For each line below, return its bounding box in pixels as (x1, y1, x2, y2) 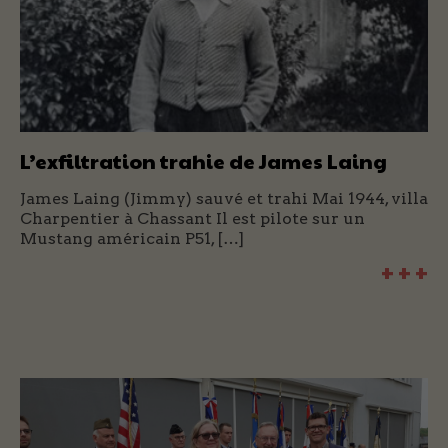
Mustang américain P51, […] (20, 229, 244, 249)
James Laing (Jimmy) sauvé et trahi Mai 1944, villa (20, 189, 428, 209)
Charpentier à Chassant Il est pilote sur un (20, 209, 365, 229)
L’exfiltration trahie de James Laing (20, 147, 387, 176)
